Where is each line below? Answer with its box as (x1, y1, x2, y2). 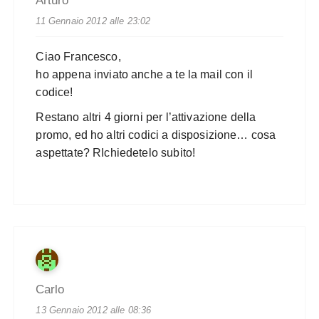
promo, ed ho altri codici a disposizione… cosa (36, 129, 276, 142)
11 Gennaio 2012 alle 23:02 (36, 16, 151, 27)
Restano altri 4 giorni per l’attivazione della (36, 111, 256, 124)
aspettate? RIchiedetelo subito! (36, 147, 196, 159)
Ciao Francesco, (36, 51, 121, 63)
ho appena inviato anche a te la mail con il (36, 68, 253, 81)
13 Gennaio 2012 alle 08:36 (36, 305, 152, 316)
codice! (36, 86, 73, 99)
